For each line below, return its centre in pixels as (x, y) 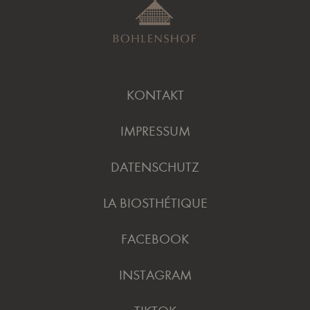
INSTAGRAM (155, 275)
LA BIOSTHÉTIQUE (155, 203)
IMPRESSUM (155, 131)
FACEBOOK (155, 239)
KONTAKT (155, 95)
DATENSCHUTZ (155, 167)
